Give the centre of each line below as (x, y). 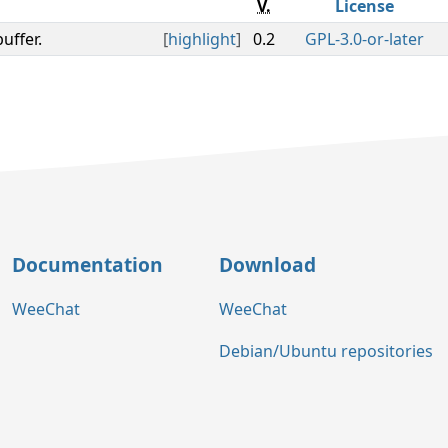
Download (267, 264)
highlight (202, 39)
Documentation (87, 264)
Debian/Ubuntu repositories (326, 351)
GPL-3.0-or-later (364, 39)
